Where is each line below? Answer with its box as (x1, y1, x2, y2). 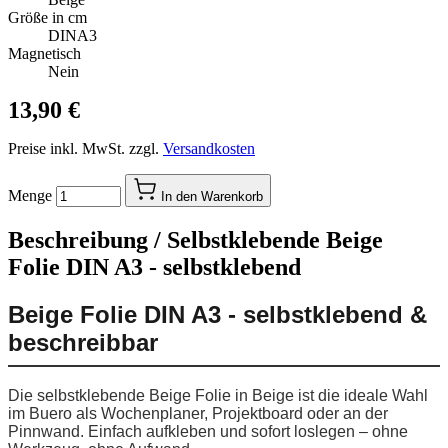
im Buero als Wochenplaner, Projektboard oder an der (8, 404, 388, 422)
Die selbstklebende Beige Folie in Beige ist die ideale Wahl (8, 386, 428, 404)
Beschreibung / (8, 226, 167, 253)
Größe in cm (8, 8, 87, 26)
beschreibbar (8, 328, 158, 356)
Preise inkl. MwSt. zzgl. (8, 139, 163, 157)
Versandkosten (163, 139, 255, 157)
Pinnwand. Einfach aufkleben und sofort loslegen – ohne (8, 422, 408, 440)
